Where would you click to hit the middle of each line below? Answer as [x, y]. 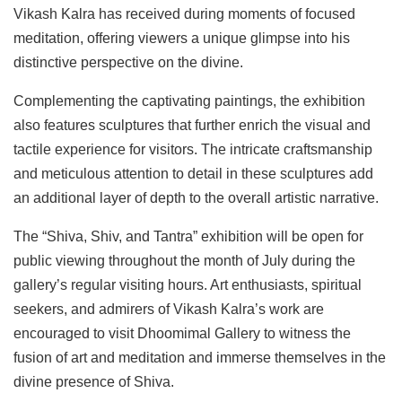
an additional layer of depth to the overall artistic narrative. [196, 197]
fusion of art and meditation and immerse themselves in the [200, 357]
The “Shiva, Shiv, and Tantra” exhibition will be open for [188, 236]
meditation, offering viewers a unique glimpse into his [182, 38]
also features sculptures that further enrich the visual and [192, 125]
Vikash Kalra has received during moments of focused [184, 13]
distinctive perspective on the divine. [128, 62]
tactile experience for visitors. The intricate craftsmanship [193, 149]
